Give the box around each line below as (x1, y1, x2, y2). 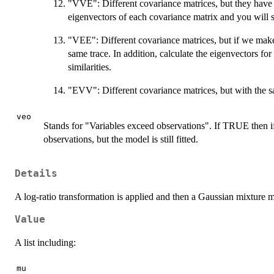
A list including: (15, 237, 76, 248)
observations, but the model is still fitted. (43, 134, 198, 145)
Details (15, 168, 57, 179)
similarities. (68, 62, 111, 73)
